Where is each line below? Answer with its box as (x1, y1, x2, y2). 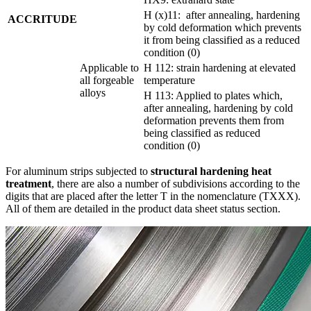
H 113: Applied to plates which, (144, 90, 283, 102)
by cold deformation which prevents (144, 22, 301, 34)
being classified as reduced (144, 127, 260, 140)
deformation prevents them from (144, 115, 284, 127)
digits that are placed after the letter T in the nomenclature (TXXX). (6, 190, 301, 203)
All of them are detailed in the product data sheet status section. (6, 203, 280, 215)
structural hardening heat (151, 165, 271, 178)
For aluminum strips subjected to (6, 165, 151, 178)
